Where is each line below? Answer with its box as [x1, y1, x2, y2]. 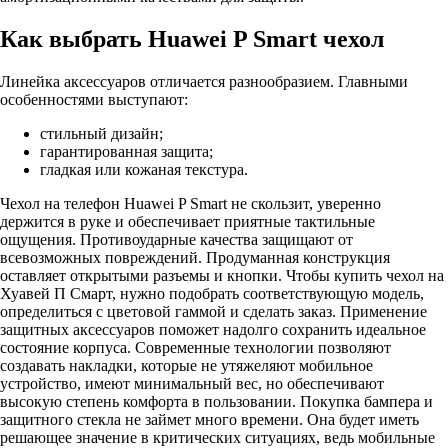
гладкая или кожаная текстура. [40, 160, 248, 178]
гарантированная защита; [40, 142, 213, 160]
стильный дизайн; [40, 124, 163, 142]
